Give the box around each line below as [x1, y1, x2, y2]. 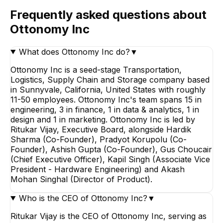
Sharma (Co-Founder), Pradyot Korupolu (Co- [10, 134, 187, 144]
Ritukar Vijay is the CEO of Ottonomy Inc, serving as [10, 211, 207, 221]
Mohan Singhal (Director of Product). [10, 174, 152, 184]
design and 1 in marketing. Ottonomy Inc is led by [10, 114, 195, 124]
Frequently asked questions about [10, 7, 207, 22]
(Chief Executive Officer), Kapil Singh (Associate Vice [10, 154, 210, 164]
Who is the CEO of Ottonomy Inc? [18, 193, 147, 203]
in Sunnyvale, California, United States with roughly [10, 84, 206, 95]
